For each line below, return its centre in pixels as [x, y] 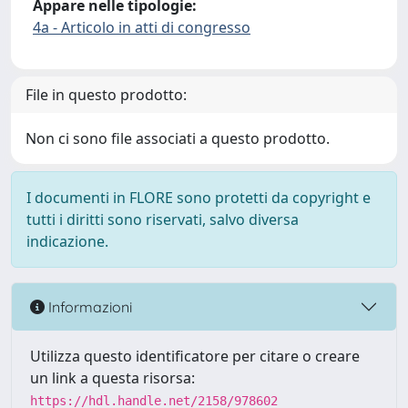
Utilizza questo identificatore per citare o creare [195, 356]
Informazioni [88, 306]
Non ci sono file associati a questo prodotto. [178, 138]
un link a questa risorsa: [112, 378]
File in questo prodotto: [106, 95]
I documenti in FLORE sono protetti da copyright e [199, 198]
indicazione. [67, 241]
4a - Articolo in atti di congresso [142, 27]
